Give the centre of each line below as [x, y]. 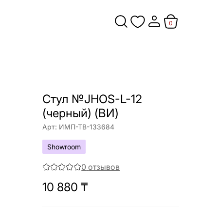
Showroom [64, 147]
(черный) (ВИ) [81, 113]
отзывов [104, 167]
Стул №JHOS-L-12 [92, 99]
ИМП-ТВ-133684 [87, 127]
